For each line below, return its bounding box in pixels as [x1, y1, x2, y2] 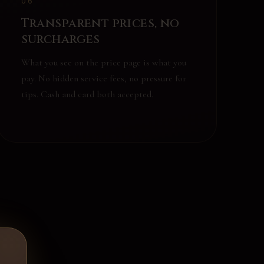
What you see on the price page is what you [21, 57, 186, 68]
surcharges [21, 31, 100, 48]
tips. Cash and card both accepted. [21, 88, 153, 100]
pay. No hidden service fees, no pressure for [21, 72, 186, 84]
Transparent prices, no [21, 15, 180, 32]
